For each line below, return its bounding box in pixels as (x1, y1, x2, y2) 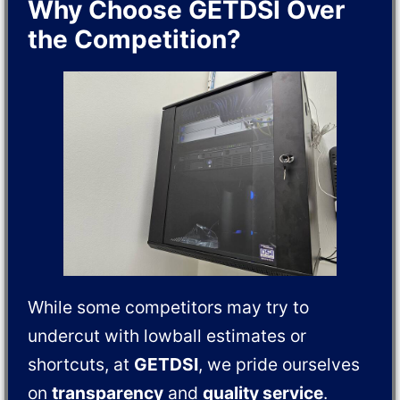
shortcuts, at (28, 354, 135, 376)
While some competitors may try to (28, 296, 310, 319)
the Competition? (28, 23, 242, 54)
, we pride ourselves (198, 354, 361, 376)
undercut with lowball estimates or (28, 325, 307, 347)
